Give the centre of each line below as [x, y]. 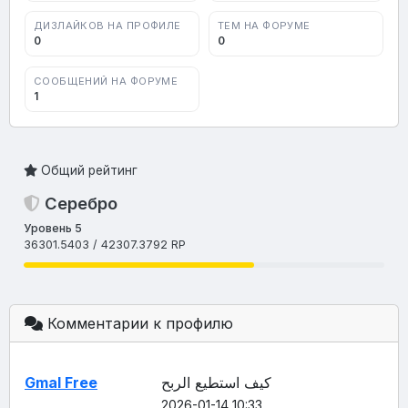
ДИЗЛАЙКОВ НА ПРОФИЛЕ [107, 26]
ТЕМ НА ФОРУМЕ [264, 26]
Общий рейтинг [87, 170]
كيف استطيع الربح [216, 382]
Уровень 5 [53, 229]
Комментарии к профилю [138, 323]
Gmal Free [61, 382]
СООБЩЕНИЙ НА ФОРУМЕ [106, 81]
